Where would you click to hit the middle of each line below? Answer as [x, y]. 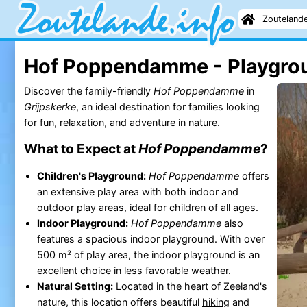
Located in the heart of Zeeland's [190, 286]
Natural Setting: [75, 286]
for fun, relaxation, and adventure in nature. [122, 122]
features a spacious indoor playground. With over [150, 238]
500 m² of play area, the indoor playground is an [148, 254]
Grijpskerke [50, 106]
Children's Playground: [91, 175]
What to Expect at [81, 148]
